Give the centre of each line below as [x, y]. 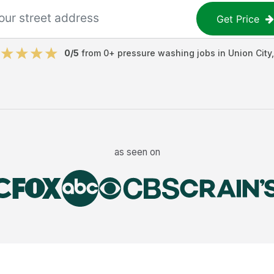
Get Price [238, 19]
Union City [250, 53]
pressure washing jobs [166, 53]
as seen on [137, 152]
